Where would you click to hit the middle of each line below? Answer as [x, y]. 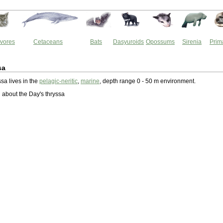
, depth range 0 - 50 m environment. [148, 81]
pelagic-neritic [58, 81]
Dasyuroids [128, 42]
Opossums [160, 42]
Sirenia [192, 42]
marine [90, 81]
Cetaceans [48, 42]
